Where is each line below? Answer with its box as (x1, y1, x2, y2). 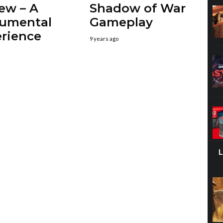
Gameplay (89, 15, 153, 30)
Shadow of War (89, 1, 186, 16)
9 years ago (89, 35, 118, 42)
